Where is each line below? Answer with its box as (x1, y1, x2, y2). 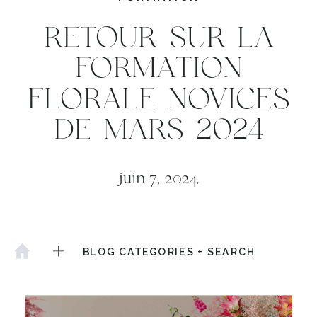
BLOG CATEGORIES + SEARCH (82, 246, 256, 258)
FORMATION (75, 54, 243, 83)
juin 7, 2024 (119, 168, 200, 188)
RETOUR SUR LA (44, 23, 275, 53)
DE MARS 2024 (53, 115, 265, 145)
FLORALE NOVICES (28, 85, 291, 114)
